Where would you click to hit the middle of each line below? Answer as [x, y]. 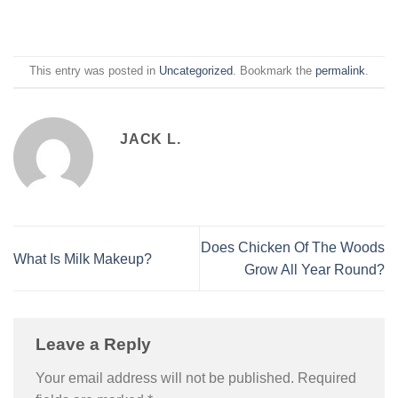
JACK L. [151, 139]
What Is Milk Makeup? [83, 259]
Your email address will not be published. [165, 378]
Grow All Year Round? [314, 270]
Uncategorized [196, 71]
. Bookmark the [274, 71]
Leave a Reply [96, 345]
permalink [340, 71]
